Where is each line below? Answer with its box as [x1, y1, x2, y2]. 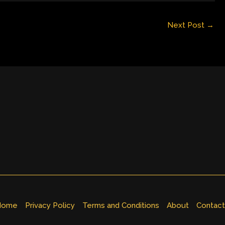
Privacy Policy [25, 201, 75, 210]
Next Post [167, 21, 206, 30]
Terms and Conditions [82, 201, 159, 210]
